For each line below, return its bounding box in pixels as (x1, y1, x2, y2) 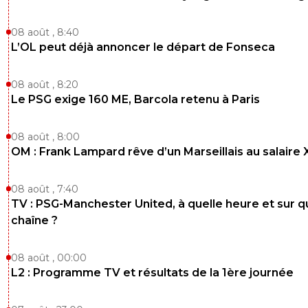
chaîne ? (11, 213, 58, 227)
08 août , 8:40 (11, 25, 79, 38)
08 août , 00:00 (11, 251, 87, 264)
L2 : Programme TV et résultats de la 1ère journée (11, 265, 294, 279)
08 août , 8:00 (11, 130, 80, 143)
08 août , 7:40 (11, 182, 78, 195)
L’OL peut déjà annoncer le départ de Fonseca (11, 40, 275, 54)
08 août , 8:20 (11, 78, 78, 91)
